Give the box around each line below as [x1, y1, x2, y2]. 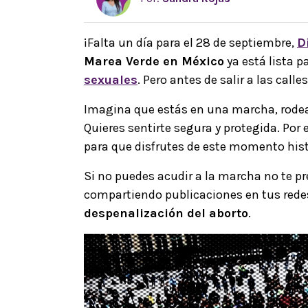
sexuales [84, 71, 137, 87]
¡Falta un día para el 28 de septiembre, [84, 34, 297, 50]
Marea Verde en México [84, 53, 224, 69]
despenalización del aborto [84, 205, 248, 221]
